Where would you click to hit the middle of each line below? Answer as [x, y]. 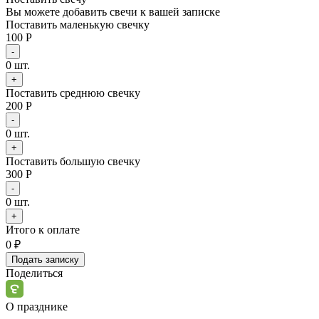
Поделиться [34, 273]
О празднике [37, 306]
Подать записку [45, 259]
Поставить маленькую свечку [78, 24]
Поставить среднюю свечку [73, 93]
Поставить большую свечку [73, 161]
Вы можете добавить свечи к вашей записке [113, 11]
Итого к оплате [43, 229]
